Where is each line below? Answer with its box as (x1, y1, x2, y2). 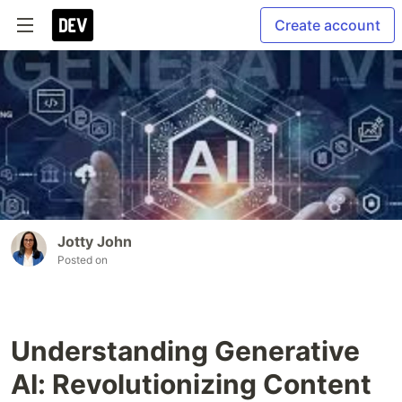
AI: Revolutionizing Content (11, 367, 371, 400)
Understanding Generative (11, 334, 360, 367)
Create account (275, 16, 380, 34)
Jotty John (57, 232, 132, 250)
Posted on (57, 252, 108, 267)
